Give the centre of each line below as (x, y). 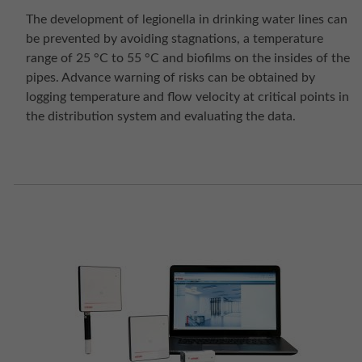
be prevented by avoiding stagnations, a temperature (175, 39)
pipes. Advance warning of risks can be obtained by (170, 78)
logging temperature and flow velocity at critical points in (187, 97)
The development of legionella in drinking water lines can (187, 20)
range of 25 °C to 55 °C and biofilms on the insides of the (188, 59)
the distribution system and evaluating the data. (161, 117)
